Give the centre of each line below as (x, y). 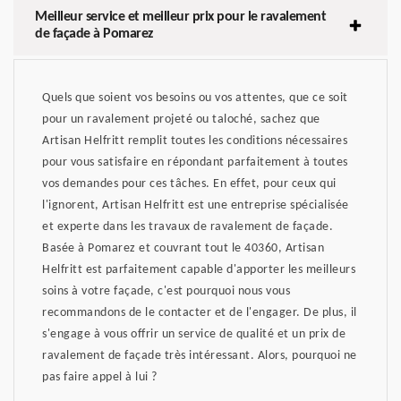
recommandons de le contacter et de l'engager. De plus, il (200, 312)
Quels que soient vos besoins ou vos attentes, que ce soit (195, 98)
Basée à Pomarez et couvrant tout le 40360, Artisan (183, 248)
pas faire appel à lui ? (100, 377)
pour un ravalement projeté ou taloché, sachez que (181, 119)
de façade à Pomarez (94, 34)
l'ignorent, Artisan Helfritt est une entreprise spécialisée (196, 205)
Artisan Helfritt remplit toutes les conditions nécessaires (195, 141)
